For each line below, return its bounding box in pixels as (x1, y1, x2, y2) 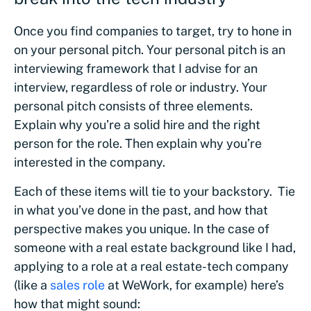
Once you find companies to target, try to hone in (14, 23, 292, 38)
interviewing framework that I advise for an (14, 60, 258, 76)
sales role (50, 277, 105, 292)
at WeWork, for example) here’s (105, 277, 284, 292)
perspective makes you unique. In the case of (14, 221, 269, 236)
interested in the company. (14, 154, 165, 169)
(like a (14, 277, 50, 292)
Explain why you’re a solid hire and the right (14, 117, 260, 132)
